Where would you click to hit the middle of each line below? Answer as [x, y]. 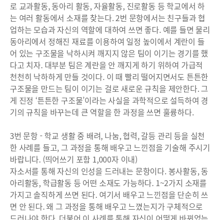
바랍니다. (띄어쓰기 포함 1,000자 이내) [74, 159]
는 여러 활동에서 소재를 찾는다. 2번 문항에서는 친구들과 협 [108, 18]
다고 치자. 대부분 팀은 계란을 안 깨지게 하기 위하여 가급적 [107, 65]
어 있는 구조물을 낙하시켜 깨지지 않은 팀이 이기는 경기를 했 [109, 53]
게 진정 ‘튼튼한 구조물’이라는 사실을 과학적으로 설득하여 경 [109, 100]
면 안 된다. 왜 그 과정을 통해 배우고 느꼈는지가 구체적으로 [107, 206]
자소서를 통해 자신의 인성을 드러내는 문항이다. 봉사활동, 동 [109, 171]
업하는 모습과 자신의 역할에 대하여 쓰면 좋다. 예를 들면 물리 [110, 29]
